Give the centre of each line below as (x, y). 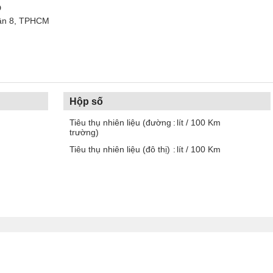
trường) (84, 132)
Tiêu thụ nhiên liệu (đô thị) (120, 149)
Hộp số (86, 101)
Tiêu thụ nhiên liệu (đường (120, 122)
